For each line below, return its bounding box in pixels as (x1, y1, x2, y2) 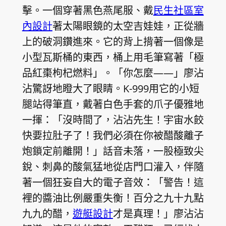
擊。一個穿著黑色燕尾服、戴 (22, 3, 153, 17)
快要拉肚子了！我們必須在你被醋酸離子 (22, 128, 204, 142)
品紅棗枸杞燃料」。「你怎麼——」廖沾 (22, 66, 204, 80)
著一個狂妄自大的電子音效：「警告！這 (22, 175, 204, 189)
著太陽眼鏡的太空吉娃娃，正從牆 (52, 19, 204, 33)
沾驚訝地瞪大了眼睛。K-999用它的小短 (22, 81, 199, 95)
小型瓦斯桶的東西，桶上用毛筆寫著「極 (22, 50, 204, 64)
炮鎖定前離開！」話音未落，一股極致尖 (22, 144, 204, 158)
